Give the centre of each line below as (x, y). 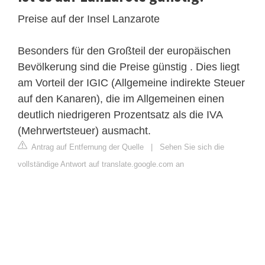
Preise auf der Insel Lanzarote (89, 19)
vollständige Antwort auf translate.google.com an (101, 164)
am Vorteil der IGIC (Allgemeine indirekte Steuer (131, 83)
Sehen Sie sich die (192, 147)
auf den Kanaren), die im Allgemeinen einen (121, 99)
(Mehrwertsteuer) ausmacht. (84, 131)
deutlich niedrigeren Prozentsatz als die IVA (120, 115)
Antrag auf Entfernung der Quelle (87, 147)
